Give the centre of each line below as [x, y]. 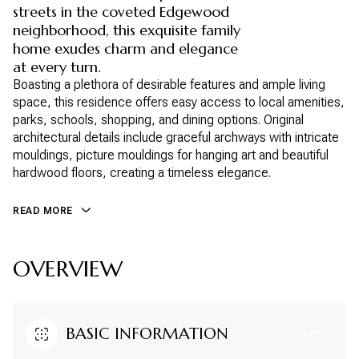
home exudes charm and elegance [125, 48]
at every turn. [57, 67]
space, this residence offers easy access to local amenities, [179, 102]
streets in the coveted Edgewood [121, 12]
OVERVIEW [68, 268]
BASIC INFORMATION [147, 333]
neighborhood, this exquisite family [127, 30]
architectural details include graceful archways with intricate [176, 137]
